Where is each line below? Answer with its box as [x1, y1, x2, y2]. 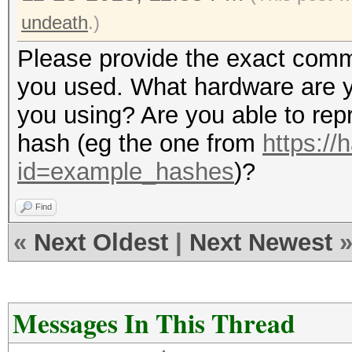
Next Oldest [34, 229, 168, 256]
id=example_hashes [17, 158, 234, 185]
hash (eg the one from [17, 130, 262, 157]
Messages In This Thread [13, 304, 295, 342]
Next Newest [189, 229, 332, 256]
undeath [21, 12, 88, 33]
